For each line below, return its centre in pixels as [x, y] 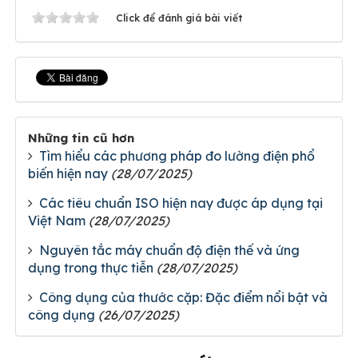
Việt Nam [57, 221]
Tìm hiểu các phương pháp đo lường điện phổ [177, 156]
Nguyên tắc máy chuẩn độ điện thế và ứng [169, 250]
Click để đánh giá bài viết [179, 18]
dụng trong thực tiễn [91, 268]
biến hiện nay [68, 173]
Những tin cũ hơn [81, 138]
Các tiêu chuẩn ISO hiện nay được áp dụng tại [181, 203]
